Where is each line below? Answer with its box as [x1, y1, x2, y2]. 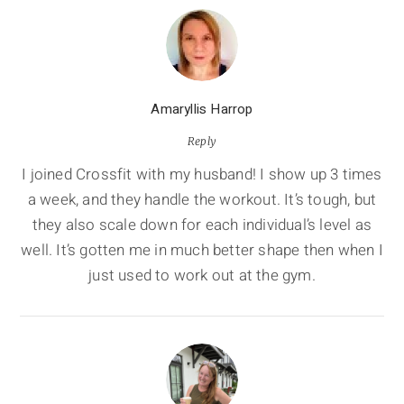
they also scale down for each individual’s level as [32, 214, 372, 237]
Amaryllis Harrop [151, 99, 253, 120]
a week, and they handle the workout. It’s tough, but [27, 188, 377, 212]
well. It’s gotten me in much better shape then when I [21, 239, 383, 262]
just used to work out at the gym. [88, 264, 316, 288]
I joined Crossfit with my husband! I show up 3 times [22, 163, 382, 187]
